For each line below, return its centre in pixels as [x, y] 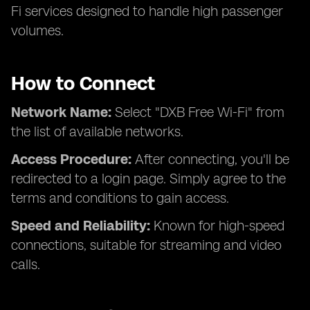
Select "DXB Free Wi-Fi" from [198, 112]
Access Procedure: [71, 159]
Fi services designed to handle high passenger [147, 11]
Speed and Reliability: [81, 226]
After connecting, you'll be [210, 159]
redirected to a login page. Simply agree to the [148, 179]
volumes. [37, 30]
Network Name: [61, 112]
